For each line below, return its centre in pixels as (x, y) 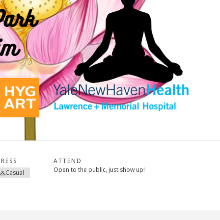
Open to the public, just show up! (99, 170)
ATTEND (68, 161)
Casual (15, 173)
